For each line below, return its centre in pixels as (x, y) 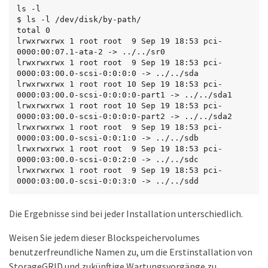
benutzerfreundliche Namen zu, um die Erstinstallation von (131, 252)
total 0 (33, 31)
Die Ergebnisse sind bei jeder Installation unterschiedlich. (126, 214)
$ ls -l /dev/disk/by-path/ (79, 20)
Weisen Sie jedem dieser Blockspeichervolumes (104, 238)
